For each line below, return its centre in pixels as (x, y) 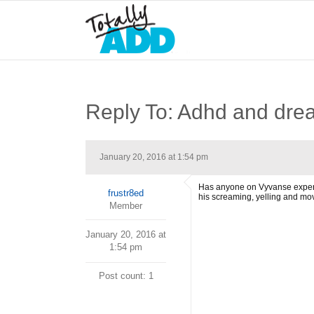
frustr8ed (126, 193)
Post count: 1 (126, 276)
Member (126, 206)
